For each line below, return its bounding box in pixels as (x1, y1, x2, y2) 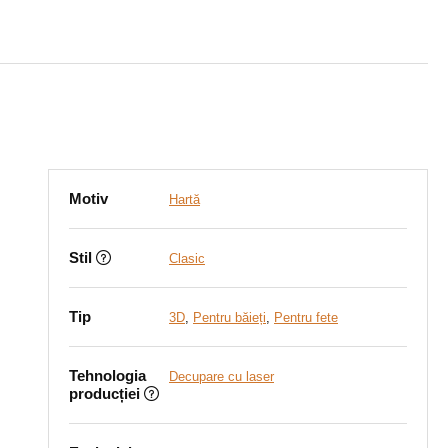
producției (69, 385, 140, 402)
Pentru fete (274, 310, 338, 325)
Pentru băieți (193, 310, 266, 325)
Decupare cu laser (169, 369, 274, 384)
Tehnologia (69, 367, 146, 384)
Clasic (169, 251, 205, 266)
